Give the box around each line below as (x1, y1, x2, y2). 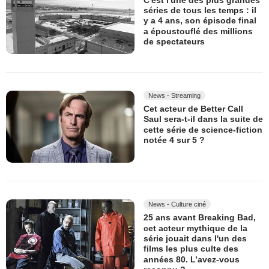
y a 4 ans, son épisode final (144, 16, 256, 26)
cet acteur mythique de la (144, 223, 247, 234)
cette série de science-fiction (144, 124, 262, 134)
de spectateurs (144, 37, 205, 47)
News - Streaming (148, 92, 201, 100)
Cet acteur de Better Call (144, 104, 243, 114)
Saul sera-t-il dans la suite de (144, 114, 263, 124)
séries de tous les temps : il (144, 5, 256, 16)
